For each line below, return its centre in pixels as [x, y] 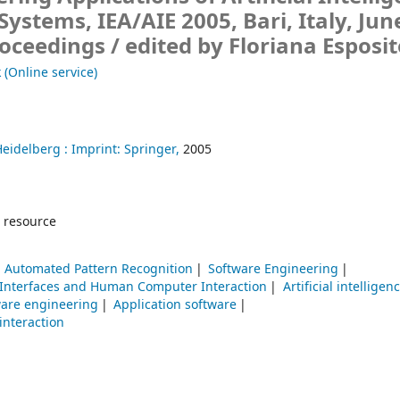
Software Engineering [274, 270]
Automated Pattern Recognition [98, 270]
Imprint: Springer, [125, 150]
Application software [175, 305]
